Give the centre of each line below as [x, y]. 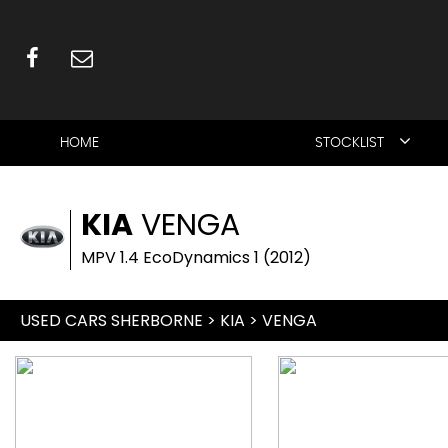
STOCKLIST [349, 143]
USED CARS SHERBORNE [111, 320]
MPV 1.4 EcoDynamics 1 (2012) [196, 257]
